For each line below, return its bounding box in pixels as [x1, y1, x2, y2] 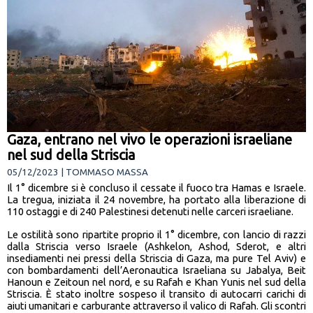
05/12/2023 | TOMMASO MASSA [7, 167, 148, 178]
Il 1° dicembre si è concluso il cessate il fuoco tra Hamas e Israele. [7, 182, 306, 194]
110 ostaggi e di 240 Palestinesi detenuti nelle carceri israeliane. [7, 205, 293, 218]
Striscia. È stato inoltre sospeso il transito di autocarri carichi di [7, 288, 306, 300]
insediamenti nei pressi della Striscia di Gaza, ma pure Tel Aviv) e [7, 252, 306, 265]
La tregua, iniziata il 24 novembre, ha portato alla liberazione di [7, 194, 306, 206]
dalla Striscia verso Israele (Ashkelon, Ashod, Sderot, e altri [7, 240, 306, 253]
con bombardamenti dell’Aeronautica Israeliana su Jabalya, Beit [7, 264, 306, 277]
